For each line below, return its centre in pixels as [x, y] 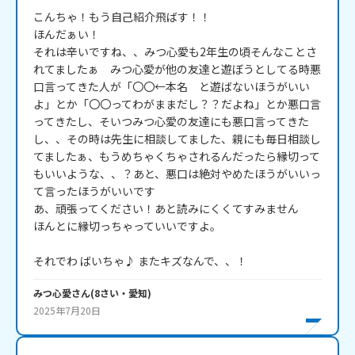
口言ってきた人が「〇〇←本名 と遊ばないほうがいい [172, 87]
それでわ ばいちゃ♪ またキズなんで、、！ [140, 261]
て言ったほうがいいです [94, 191]
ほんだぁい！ [67, 34]
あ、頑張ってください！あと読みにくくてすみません [166, 209]
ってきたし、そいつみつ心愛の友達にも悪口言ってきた [171, 122]
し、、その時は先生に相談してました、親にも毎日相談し [177, 139]
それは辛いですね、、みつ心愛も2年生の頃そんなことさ [175, 52]
